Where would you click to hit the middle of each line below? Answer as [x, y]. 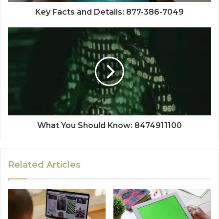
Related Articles [44, 164]
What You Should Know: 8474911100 [109, 125]
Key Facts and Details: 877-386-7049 [109, 12]
